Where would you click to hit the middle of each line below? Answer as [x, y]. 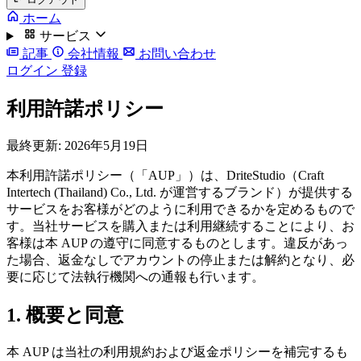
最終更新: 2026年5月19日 [77, 146]
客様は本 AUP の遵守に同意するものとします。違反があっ [177, 243]
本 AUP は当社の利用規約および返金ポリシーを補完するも [177, 351]
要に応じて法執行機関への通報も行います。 [135, 277]
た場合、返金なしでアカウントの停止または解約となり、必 [180, 260]
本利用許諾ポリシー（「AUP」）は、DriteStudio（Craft [165, 176]
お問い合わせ [176, 54]
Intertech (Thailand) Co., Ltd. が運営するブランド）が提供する [180, 193]
